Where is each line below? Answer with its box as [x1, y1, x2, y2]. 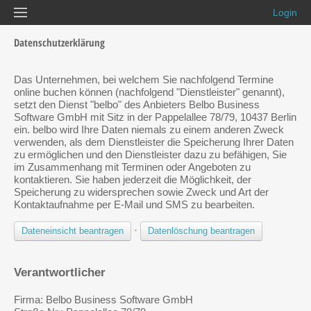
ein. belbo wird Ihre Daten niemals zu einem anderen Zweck [14, 124, 284, 135]
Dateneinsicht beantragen [22, 226, 124, 236]
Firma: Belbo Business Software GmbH [14, 294, 193, 305]
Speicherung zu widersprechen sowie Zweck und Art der [14, 186, 269, 198]
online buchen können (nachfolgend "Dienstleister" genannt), [14, 86, 285, 98]
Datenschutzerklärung [14, 35, 105, 49]
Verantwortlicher [14, 266, 106, 279]
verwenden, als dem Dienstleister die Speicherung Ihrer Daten [14, 136, 294, 148]
